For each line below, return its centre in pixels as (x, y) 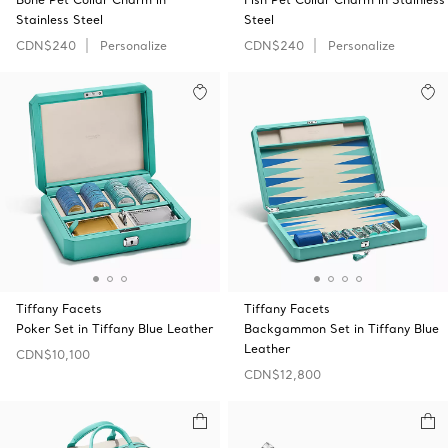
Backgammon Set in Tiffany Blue (341, 328)
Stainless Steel (59, 19)
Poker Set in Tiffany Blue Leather (114, 328)
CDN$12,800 (282, 374)
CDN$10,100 (53, 354)
